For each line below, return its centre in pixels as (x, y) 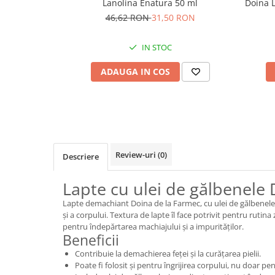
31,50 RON (173, 17)
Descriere (81, 156)
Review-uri (137, 154)
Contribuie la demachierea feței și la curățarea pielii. (168, 253)
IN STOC (156, 47)
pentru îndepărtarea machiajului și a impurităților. (153, 226)
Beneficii (91, 240)
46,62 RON (128, 17)
